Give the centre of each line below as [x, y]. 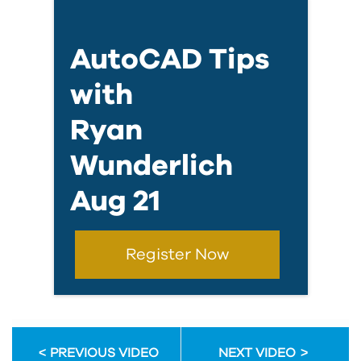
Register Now [178, 255]
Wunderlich [151, 166]
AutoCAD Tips [170, 59]
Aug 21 [115, 201]
